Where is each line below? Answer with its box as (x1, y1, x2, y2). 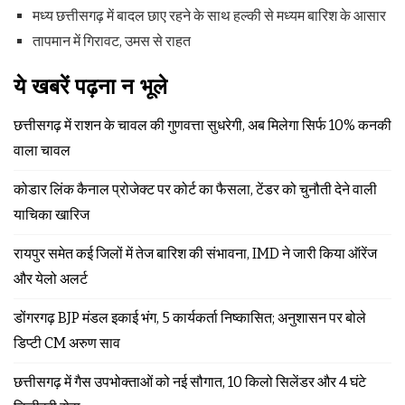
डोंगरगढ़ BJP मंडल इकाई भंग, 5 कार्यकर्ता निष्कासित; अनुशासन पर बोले (14, 308, 366, 326)
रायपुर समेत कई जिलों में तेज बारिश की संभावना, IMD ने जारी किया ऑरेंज (14, 244, 377, 262)
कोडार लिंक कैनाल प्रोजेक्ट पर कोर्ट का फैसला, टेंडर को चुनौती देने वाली (14, 180, 377, 198)
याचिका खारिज (14, 205, 89, 223)
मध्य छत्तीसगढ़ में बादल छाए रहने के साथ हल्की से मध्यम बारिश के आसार (32, 6, 386, 24)
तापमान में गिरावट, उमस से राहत (32, 32, 191, 50)
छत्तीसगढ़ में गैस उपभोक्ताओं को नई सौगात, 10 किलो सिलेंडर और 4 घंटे (14, 372, 366, 391)
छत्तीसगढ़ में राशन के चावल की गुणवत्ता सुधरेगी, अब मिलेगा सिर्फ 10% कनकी (14, 116, 391, 134)
